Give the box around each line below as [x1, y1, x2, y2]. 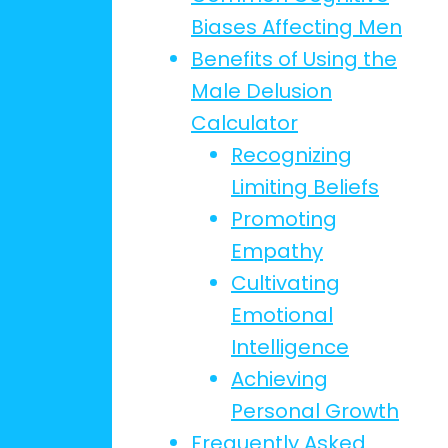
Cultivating [231, 269, 340, 297]
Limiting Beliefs [231, 173, 379, 201]
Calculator [191, 109, 298, 137]
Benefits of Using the [191, 45, 397, 73]
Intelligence [231, 333, 349, 361]
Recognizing [231, 141, 352, 169]
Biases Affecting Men [191, 13, 402, 41]
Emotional [231, 301, 333, 329]
